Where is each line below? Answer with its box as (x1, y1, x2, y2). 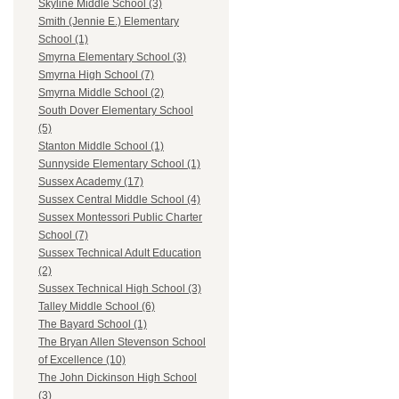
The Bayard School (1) (38, 318, 147, 331)
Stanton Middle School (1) (38, 140, 164, 153)
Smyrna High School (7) (38, 69, 154, 82)
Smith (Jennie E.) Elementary (38, 15, 179, 28)
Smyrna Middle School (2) (38, 86, 164, 100)
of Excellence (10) (38, 354, 126, 367)
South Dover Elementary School (38, 104, 193, 118)
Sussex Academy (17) (38, 175, 143, 189)
